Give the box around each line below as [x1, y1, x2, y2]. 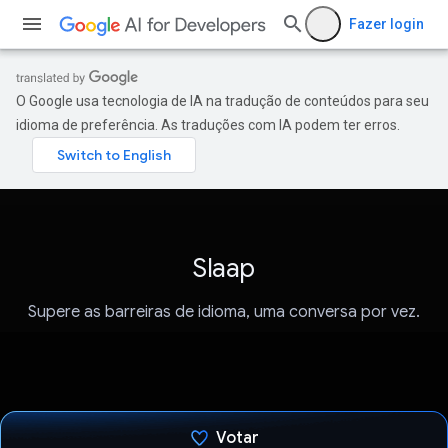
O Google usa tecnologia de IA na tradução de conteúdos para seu [16, 93, 429, 109]
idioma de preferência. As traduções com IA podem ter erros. [16, 117, 400, 133]
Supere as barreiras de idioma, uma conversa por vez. [28, 302, 420, 323]
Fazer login [349, 16, 424, 32]
